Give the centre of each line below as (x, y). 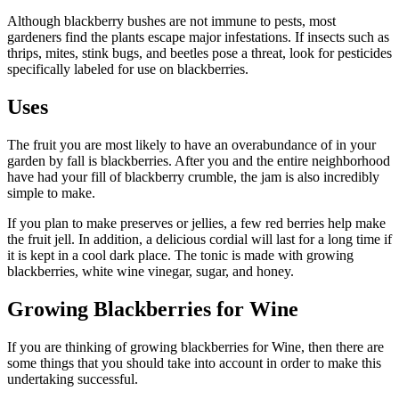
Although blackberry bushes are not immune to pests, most (171, 21)
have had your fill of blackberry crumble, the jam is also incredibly (193, 176)
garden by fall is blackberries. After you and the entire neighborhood (199, 160)
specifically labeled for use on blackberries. (128, 69)
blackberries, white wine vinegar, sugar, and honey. (151, 271)
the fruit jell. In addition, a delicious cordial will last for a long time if (199, 239)
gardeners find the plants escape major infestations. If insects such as (198, 37)
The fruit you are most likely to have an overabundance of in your (191, 144)
